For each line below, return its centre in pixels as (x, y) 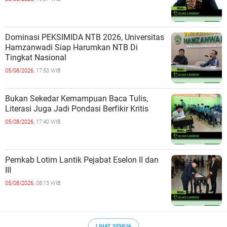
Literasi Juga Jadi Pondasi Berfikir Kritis (77, 109)
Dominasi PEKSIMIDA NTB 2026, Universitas (85, 37)
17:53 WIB (48, 71)
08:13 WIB (48, 183)
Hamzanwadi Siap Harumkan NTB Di (71, 47)
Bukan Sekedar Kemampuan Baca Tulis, (77, 99)
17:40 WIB (48, 122)
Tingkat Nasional (36, 58)
